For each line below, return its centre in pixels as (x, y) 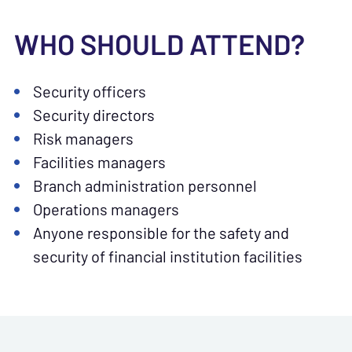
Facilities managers (99, 162)
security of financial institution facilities (168, 257)
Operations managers (106, 209)
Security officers (90, 92)
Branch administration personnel (145, 186)
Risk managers (83, 139)
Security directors (94, 115)
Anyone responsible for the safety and (161, 233)
